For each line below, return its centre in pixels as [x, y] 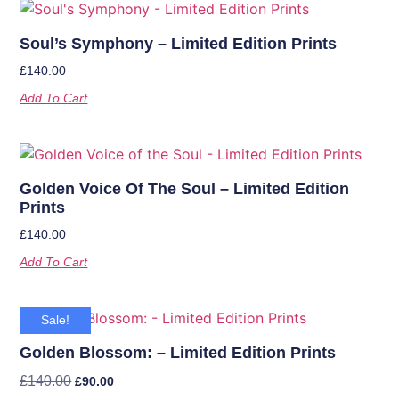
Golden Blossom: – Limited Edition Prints [178, 352]
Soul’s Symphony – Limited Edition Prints [179, 43]
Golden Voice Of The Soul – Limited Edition [185, 188]
